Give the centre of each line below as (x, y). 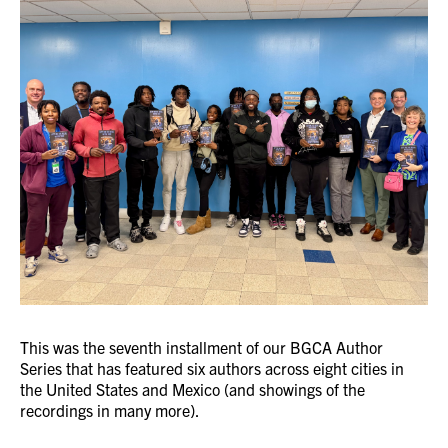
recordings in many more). (110, 409)
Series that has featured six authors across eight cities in (212, 367)
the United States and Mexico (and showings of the (192, 388)
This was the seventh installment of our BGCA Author (201, 346)
